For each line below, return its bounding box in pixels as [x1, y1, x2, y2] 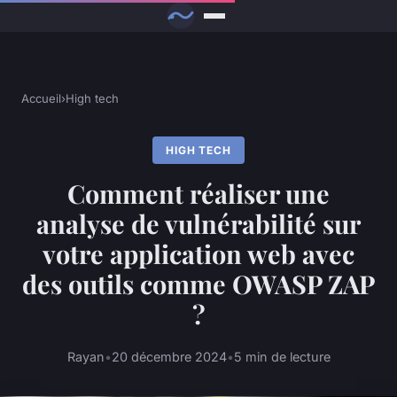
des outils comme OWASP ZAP [22, 267, 375, 301]
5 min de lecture [233, 348, 331, 364]
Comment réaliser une [67, 176, 330, 211]
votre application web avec [43, 237, 354, 271]
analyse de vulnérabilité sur [36, 206, 361, 241]
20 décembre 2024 [111, 348, 227, 364]
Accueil [21, 91, 61, 106]
